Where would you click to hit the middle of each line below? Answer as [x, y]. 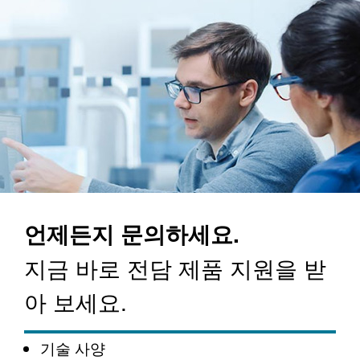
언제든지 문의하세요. [132, 234]
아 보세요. [76, 302]
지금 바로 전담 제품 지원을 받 [175, 268]
